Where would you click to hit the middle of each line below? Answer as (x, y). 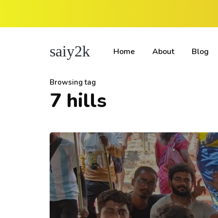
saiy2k (70, 51)
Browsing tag (73, 82)
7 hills (78, 101)
